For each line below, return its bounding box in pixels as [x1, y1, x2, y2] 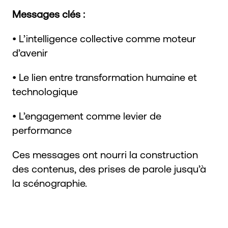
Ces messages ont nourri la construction [12, 148, 198, 160]
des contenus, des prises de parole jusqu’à [12, 162, 206, 175]
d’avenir [12, 46, 48, 59]
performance [12, 124, 72, 136]
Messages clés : [12, 8, 85, 20]
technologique [12, 85, 78, 97]
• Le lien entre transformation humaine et [12, 71, 197, 83]
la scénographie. [12, 177, 87, 189]
